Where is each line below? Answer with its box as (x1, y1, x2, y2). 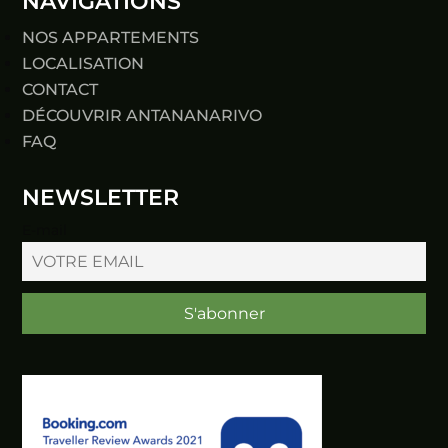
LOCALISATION (22, 53, 145, 73)
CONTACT (22, 79, 99, 99)
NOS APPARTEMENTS (22, 27, 200, 47)
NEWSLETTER (22, 183, 180, 211)
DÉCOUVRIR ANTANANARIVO (22, 105, 263, 125)
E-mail (22, 220, 68, 239)
